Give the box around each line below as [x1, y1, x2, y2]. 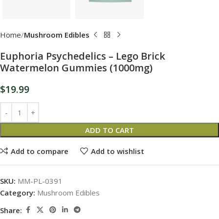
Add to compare [10, 146, 68, 156]
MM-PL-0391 [18, 176, 63, 186]
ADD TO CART [85, 125, 134, 135]
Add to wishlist [90, 146, 144, 156]
